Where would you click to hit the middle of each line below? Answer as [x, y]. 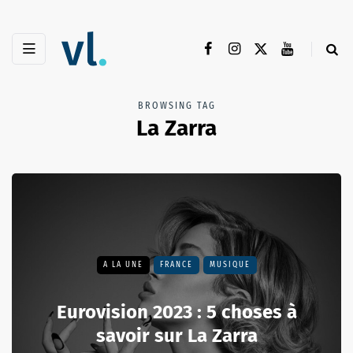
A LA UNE [123, 265]
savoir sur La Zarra [176, 336]
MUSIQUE [230, 265]
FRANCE [176, 265]
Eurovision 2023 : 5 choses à [176, 312]
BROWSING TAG [176, 106]
